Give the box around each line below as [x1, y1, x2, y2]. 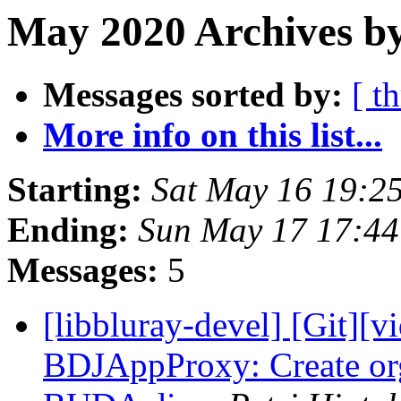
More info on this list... [43, 115, 382, 155]
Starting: [7, 170, 142, 209]
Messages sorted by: [43, 75, 343, 115]
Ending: [7, 210, 129, 250]
